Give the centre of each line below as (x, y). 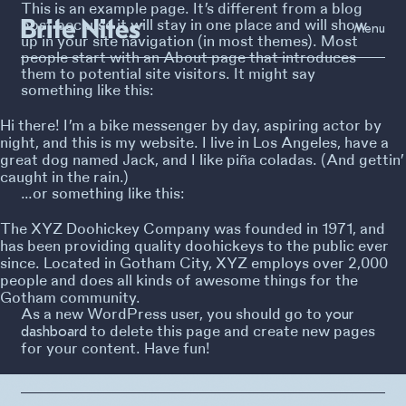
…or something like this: (103, 193)
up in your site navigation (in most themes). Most (190, 40)
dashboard (54, 332)
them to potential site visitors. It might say (169, 73)
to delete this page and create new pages (232, 330)
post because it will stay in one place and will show (194, 24)
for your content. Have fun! (116, 348)
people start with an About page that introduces (189, 57)
